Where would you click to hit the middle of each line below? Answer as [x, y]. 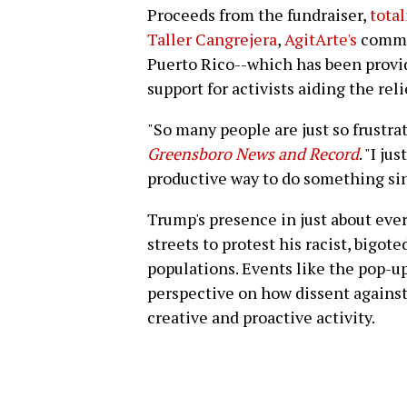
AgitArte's [321, 39]
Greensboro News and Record [253, 153]
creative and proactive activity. [261, 317]
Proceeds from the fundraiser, [258, 14]
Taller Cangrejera [212, 39]
